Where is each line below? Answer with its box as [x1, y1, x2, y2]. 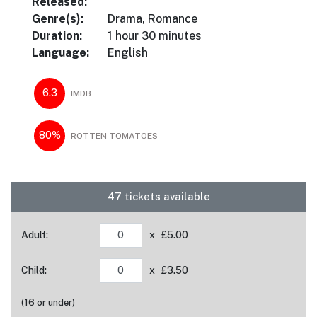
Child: [21, 264, 47, 276]
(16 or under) [21, 296, 75, 308]
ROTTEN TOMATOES [71, 130, 158, 141]
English [108, 45, 149, 59]
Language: [32, 45, 89, 59]
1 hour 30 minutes [108, 28, 202, 42]
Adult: [21, 229, 48, 241]
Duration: [32, 28, 82, 42]
